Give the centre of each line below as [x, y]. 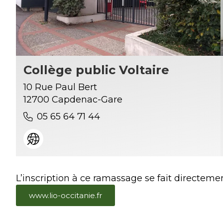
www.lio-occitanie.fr [65, 195]
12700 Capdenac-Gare [73, 100]
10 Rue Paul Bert [60, 87]
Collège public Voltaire [96, 70]
